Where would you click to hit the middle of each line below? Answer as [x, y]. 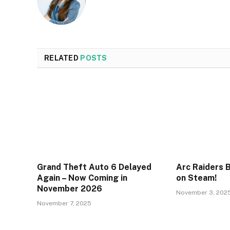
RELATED [62, 58]
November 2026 [70, 189]
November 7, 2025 [64, 204]
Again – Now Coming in [82, 178]
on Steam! [197, 178]
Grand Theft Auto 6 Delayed [94, 167]
